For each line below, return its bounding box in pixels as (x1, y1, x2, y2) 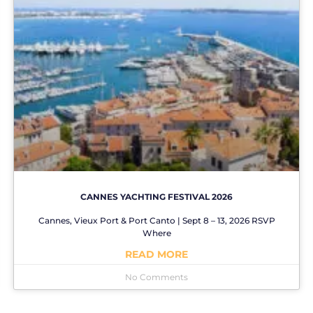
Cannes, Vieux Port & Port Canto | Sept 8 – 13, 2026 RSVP (38, 214, 275, 226)
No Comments (125, 271, 188, 282)
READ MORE (125, 247, 188, 261)
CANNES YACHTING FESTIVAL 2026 (80, 191, 233, 202)
